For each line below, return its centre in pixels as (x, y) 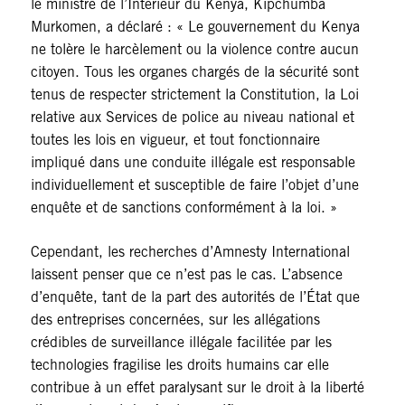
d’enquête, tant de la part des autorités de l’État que (195, 297)
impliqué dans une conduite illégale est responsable (193, 163)
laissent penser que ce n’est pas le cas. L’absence (186, 275)
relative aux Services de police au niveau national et (192, 118)
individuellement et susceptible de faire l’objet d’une (194, 185)
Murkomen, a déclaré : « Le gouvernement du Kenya (195, 27)
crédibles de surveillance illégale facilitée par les (181, 343)
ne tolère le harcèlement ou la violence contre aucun (194, 50)
